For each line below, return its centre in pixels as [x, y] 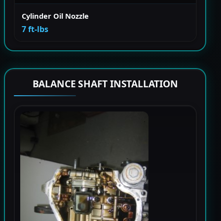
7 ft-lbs [35, 29]
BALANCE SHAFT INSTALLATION [105, 83]
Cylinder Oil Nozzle [55, 16]
